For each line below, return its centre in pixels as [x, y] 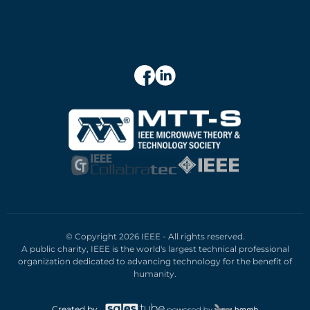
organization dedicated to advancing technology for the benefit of [155, 262]
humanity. [155, 274]
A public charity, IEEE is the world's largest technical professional [155, 249]
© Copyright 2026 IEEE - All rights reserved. [155, 237]
